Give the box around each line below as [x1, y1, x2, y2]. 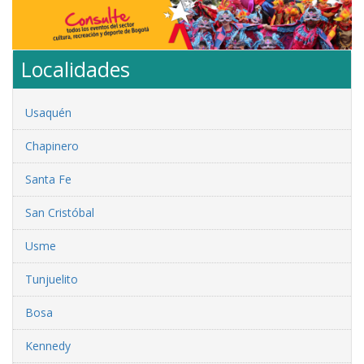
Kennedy [25, 337, 71, 353]
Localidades [21, 54, 130, 83]
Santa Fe [25, 171, 71, 187]
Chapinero [25, 137, 79, 154]
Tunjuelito [25, 271, 78, 287]
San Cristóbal [25, 204, 94, 220]
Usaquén [25, 104, 71, 120]
